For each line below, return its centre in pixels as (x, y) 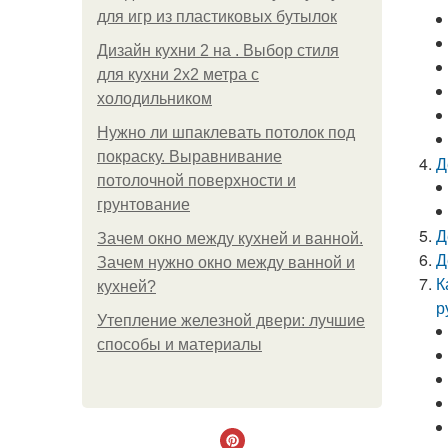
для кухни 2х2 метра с (178, 74)
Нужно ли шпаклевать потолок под (226, 132)
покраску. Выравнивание (189, 156)
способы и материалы (179, 344)
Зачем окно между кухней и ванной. (230, 238)
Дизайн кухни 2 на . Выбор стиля (218, 50)
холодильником (154, 98)
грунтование (143, 204)
